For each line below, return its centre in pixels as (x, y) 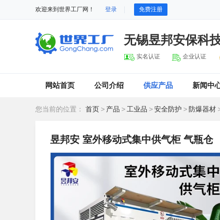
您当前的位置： (60, 109)
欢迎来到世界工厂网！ (65, 9)
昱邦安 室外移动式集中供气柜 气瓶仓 (132, 139)
